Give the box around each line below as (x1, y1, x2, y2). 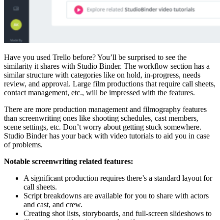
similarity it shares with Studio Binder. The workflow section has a (4, 61, 210, 70)
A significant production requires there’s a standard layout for (24, 173, 212, 182)
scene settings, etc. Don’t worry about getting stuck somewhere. (4, 122, 201, 131)
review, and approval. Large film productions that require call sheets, (4, 79, 216, 88)
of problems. (4, 140, 43, 149)
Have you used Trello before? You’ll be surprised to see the (4, 53, 187, 61)
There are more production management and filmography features (4, 105, 207, 113)
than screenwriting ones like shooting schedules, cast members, (4, 113, 198, 122)
